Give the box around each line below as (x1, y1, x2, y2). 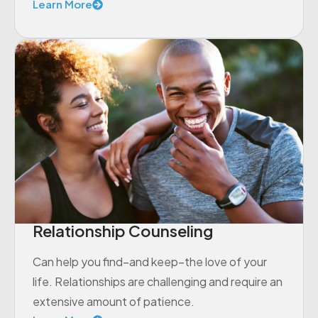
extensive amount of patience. (33, 293, 194, 309)
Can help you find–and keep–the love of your (33, 253, 267, 269)
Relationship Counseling (33, 220, 213, 241)
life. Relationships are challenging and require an (33, 273, 283, 289)
